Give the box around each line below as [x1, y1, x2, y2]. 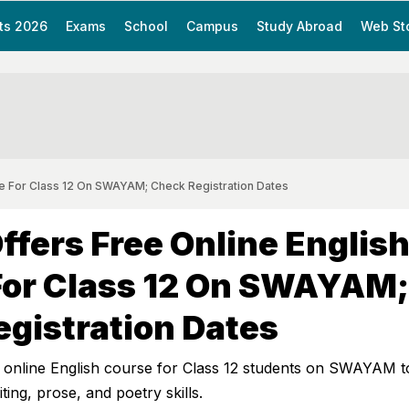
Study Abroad [257, 18, 342, 34]
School [124, 18, 168, 34]
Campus [186, 18, 238, 34]
